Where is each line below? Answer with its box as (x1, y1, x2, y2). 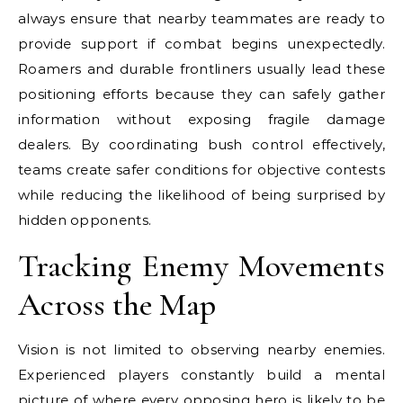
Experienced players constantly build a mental (18, 366, 385, 383)
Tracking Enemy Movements (18, 246, 385, 285)
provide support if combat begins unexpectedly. (18, 35, 385, 52)
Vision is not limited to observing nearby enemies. (18, 341, 385, 358)
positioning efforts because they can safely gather (18, 85, 385, 103)
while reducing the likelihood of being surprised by (18, 186, 385, 203)
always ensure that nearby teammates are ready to (18, 10, 385, 27)
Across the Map (18, 285, 216, 324)
